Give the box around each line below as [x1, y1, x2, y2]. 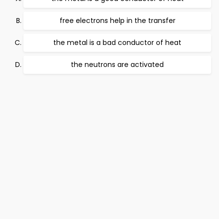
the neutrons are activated [71, 59, 164, 69]
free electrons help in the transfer [59, 15, 175, 25]
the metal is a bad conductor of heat [53, 37, 181, 47]
